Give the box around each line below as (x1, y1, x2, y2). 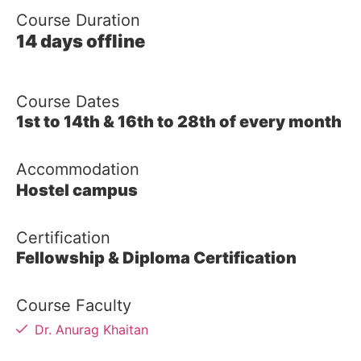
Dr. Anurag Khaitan (34, 321, 148, 338)
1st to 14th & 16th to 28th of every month (16, 112, 342, 132)
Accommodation (16, 160, 139, 180)
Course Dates (16, 92, 119, 112)
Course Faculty (16, 296, 136, 316)
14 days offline (16, 31, 145, 52)
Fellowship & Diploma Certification (16, 248, 297, 268)
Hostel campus (16, 180, 138, 200)
